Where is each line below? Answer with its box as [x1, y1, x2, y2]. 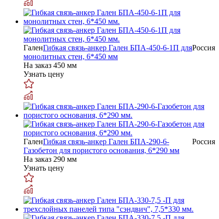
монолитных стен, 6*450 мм [23, 52, 118, 61]
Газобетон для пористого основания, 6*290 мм [23, 146, 179, 154]
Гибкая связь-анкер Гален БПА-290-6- [43, 137, 169, 146]
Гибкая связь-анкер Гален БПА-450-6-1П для [43, 43, 192, 52]
